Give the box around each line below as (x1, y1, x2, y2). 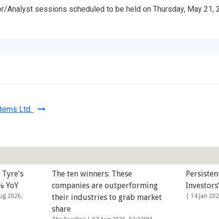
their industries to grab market (52, 192, 162, 202)
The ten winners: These (52, 169, 132, 178)
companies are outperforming (52, 180, 158, 190)
